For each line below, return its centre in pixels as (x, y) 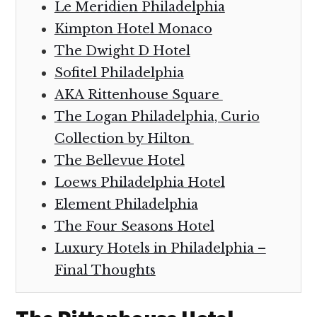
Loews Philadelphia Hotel (139, 183)
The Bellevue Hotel (119, 161)
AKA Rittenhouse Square (138, 95)
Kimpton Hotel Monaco (133, 29)
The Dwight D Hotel (122, 51)
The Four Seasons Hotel (134, 227)
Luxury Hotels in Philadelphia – (160, 249)
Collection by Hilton (124, 139)
